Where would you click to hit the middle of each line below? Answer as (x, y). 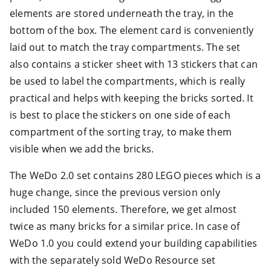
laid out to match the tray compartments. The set (125, 47)
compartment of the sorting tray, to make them (121, 132)
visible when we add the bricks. (82, 149)
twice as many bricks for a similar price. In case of (125, 226)
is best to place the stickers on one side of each (120, 115)
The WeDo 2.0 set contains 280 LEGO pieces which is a (135, 175)
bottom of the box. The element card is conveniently (132, 30)
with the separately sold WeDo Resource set (113, 260)
